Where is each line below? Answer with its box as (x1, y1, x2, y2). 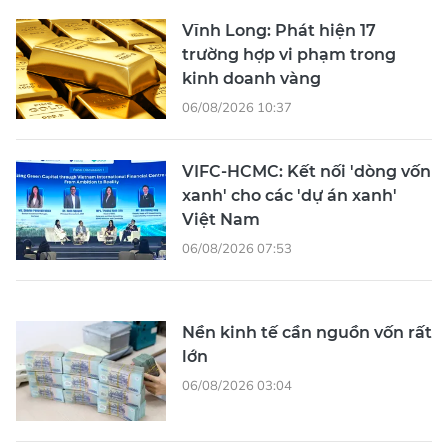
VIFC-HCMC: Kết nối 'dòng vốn (182, 162, 431, 182)
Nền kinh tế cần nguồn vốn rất (182, 323, 432, 343)
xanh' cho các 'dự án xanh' (182, 186, 397, 206)
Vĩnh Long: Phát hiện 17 (182, 21, 376, 41)
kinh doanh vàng (182, 69, 321, 89)
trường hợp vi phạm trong (182, 45, 396, 65)
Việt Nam (182, 210, 260, 230)
